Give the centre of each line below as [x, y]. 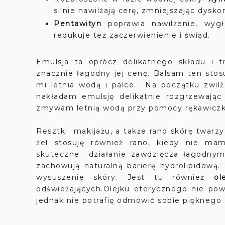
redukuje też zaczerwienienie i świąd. [132, 35]
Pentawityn [78, 24]
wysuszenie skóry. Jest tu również [125, 177]
